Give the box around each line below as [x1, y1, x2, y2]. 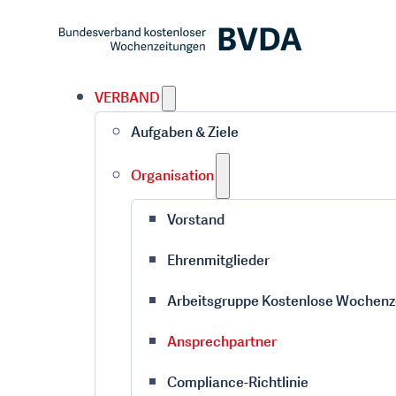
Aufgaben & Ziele [130, 122, 239, 142]
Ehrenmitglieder [166, 250, 270, 270]
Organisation [130, 165, 214, 186]
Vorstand [166, 209, 225, 230]
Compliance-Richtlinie [166, 372, 308, 392]
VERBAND [94, 88, 160, 108]
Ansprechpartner [166, 331, 277, 352]
